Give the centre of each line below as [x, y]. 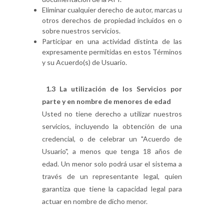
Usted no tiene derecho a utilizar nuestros [112, 114]
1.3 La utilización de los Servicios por [112, 89]
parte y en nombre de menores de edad [106, 101]
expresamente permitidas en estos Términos [112, 52]
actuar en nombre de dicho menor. [95, 201]
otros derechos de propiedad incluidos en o [112, 20]
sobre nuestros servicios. [81, 31]
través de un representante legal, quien [112, 176]
